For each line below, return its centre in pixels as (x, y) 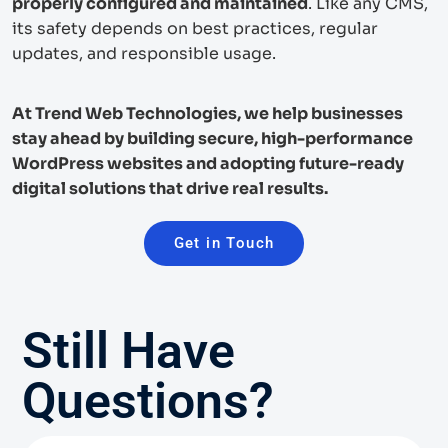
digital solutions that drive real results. (170, 188)
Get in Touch (224, 242)
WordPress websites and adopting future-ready (208, 163)
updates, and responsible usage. (144, 53)
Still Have (128, 350)
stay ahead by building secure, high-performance (212, 138)
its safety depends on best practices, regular (195, 28)
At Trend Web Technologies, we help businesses (207, 113)
